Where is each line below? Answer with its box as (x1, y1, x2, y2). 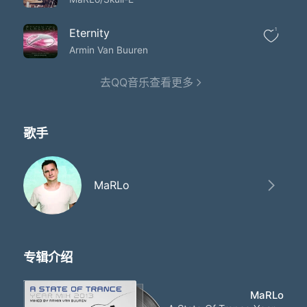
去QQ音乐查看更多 (99, 75, 193, 89)
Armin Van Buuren (69, 44, 149, 56)
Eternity (69, 25, 110, 40)
